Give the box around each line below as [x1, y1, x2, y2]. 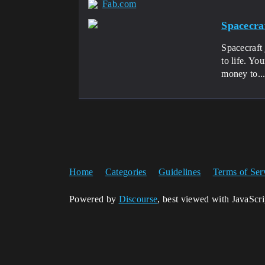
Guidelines [159, 166, 201, 177]
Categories [105, 166, 147, 177]
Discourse [118, 193, 158, 204]
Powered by [69, 193, 119, 204]
